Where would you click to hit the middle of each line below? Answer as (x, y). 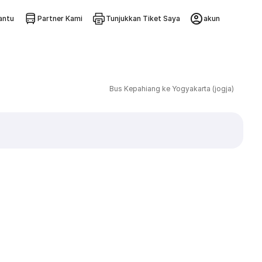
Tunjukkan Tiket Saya (143, 18)
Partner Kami (60, 18)
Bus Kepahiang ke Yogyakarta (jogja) (171, 89)
